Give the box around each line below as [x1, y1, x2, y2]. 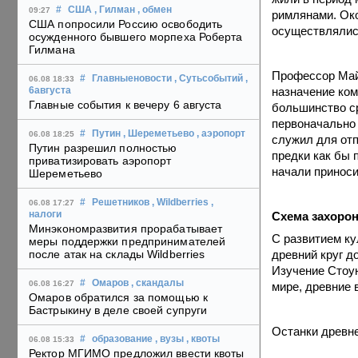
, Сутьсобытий [174, 74, 243, 84]
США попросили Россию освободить [29, 18, 223, 31]
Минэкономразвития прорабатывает [29, 222, 223, 236]
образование [92, 334, 153, 344]
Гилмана [29, 43, 75, 57]
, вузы [155, 334, 184, 344]
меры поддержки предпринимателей [29, 235, 226, 249]
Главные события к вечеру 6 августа [29, 98, 222, 112]
